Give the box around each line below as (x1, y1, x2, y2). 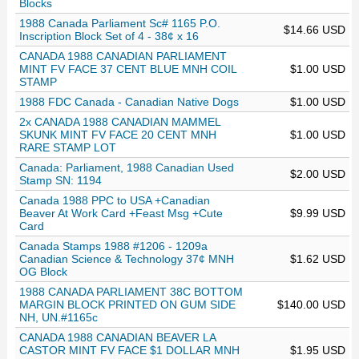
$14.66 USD (283, 23, 345, 37)
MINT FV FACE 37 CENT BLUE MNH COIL (18, 63, 236, 76)
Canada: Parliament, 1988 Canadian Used (18, 161, 234, 175)
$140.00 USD (276, 298, 345, 312)
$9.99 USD (289, 207, 345, 220)
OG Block (18, 265, 67, 279)
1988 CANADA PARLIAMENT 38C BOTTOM (18, 285, 243, 299)
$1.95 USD (289, 344, 345, 357)
